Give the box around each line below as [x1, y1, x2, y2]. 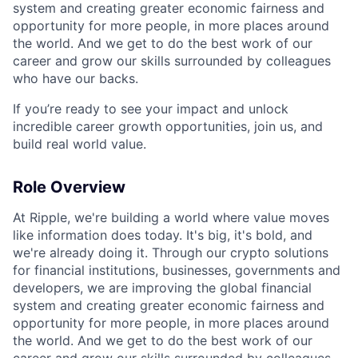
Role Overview [13, 177, 125, 197]
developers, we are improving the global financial [13, 280, 312, 296]
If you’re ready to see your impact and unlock [13, 101, 288, 117]
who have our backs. [13, 70, 138, 86]
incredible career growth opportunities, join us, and [13, 118, 323, 134]
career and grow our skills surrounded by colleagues [13, 53, 331, 69]
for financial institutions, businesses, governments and [13, 262, 340, 278]
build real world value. [13, 136, 146, 152]
